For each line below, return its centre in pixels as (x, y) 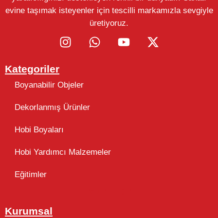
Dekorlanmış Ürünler (52, 108)
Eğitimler (31, 175)
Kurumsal (29, 211)
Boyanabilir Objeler (49, 85)
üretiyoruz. (109, 23)
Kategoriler (32, 69)
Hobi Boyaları (39, 130)
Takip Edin (109, 191)
